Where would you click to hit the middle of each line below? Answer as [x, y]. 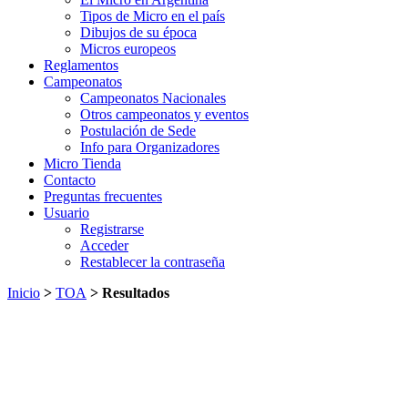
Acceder [104, 245]
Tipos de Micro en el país [153, 16]
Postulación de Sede [138, 131]
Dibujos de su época [138, 32]
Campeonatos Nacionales [153, 98]
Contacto [70, 180]
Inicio [24, 293]
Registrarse [112, 229]
